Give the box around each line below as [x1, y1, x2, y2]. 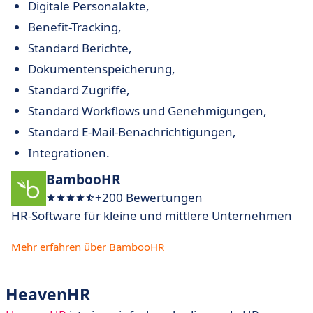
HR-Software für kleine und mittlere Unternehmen [11, 208, 292, 224]
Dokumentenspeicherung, [28, 61, 175, 77]
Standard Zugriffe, [28, 82, 130, 98]
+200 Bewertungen [95, 189, 203, 205]
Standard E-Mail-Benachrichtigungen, [28, 124, 236, 140]
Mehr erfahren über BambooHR [11, 240, 164, 254]
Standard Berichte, [28, 40, 132, 56]
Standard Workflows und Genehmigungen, [28, 103, 267, 119]
